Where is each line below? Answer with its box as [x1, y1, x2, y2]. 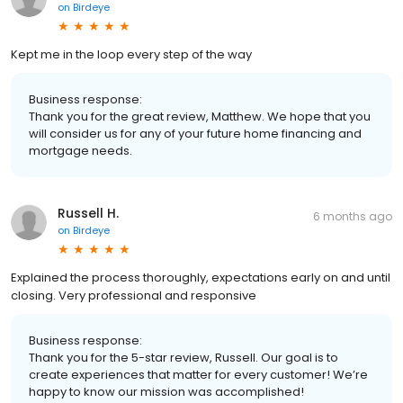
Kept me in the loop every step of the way [11, 45, 252, 63]
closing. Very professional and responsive [11, 286, 256, 304]
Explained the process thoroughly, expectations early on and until [11, 268, 390, 286]
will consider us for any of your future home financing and [29, 124, 362, 142]
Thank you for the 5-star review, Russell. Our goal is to [29, 348, 338, 366]
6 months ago [313, 208, 392, 224]
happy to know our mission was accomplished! [29, 382, 304, 400]
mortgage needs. [29, 141, 132, 159]
